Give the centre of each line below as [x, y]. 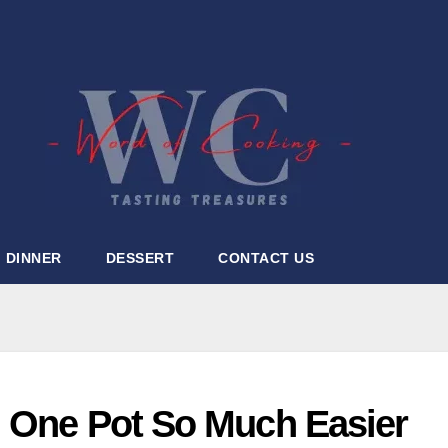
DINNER [33, 258]
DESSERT [139, 258]
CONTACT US [266, 258]
